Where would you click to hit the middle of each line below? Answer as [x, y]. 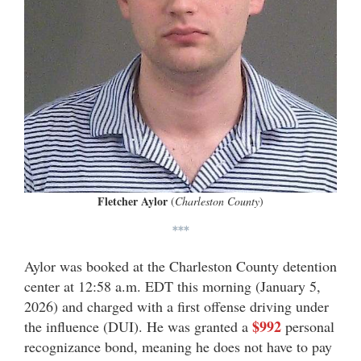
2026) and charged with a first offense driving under [176, 307]
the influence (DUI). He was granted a [138, 327]
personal [308, 327]
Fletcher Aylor [134, 201]
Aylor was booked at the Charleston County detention [180, 266]
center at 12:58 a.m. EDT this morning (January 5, [172, 286]
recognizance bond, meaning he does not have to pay [178, 347]
